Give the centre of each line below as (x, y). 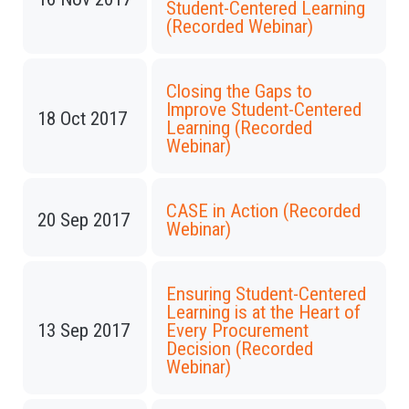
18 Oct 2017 (82, 119)
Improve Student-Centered (264, 110)
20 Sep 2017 (84, 220)
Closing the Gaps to (239, 91)
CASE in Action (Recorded (263, 211)
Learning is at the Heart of (263, 312)
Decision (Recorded (240, 349)
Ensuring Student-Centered (266, 294)
